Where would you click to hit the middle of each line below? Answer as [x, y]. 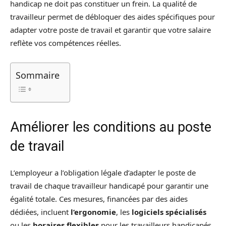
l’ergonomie [93, 212]
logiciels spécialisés [169, 212]
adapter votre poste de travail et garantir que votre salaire [110, 30]
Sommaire [38, 75]
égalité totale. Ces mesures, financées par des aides [99, 199]
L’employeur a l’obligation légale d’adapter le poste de [103, 172]
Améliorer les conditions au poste [111, 127]
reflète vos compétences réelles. [66, 43]
